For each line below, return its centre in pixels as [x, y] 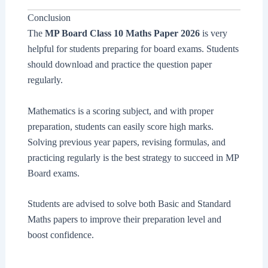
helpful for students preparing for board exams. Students [133, 49]
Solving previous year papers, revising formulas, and [126, 142]
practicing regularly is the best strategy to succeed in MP [133, 157]
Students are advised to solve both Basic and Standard [129, 204]
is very [213, 33]
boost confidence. [60, 235]
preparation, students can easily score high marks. [120, 126]
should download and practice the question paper [119, 65]
